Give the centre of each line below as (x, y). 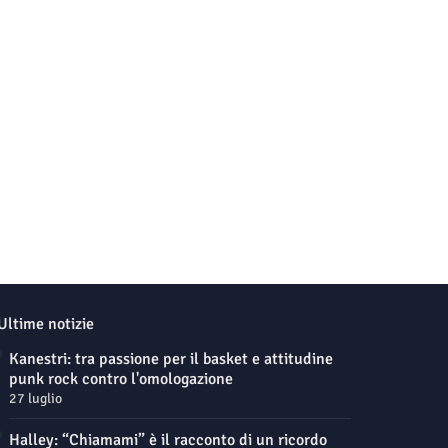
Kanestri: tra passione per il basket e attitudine (170, 359)
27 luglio (35, 399)
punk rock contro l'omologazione (120, 379)
